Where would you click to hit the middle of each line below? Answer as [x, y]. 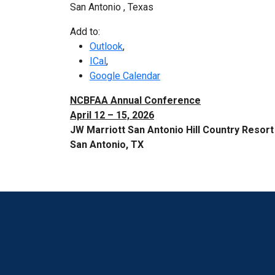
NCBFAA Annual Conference [135, 101]
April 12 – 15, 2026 [112, 115]
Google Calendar [125, 76]
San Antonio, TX [107, 145]
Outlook [106, 47]
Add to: [85, 32]
